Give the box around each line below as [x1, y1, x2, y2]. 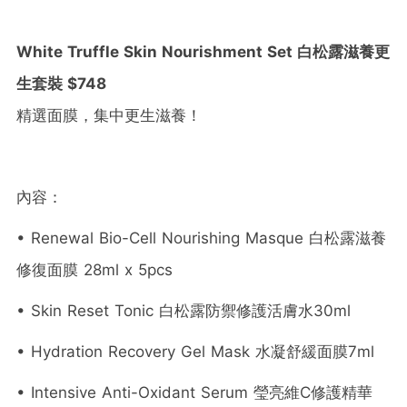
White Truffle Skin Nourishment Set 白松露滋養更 [16, 42, 390, 61]
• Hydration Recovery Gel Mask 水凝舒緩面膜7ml [16, 342, 374, 361]
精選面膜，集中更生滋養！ [16, 105, 202, 124]
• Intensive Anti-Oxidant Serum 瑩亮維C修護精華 [16, 382, 372, 402]
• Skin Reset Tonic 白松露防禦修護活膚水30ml [16, 301, 351, 320]
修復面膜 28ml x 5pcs [16, 260, 173, 279]
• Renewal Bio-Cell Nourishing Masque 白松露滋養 [16, 228, 386, 247]
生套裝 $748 [16, 74, 106, 93]
